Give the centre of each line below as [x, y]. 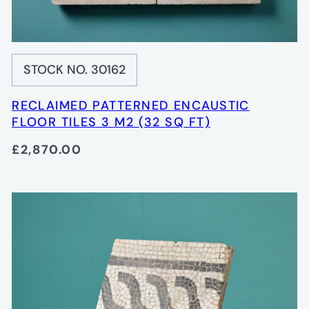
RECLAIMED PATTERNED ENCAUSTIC [131, 105]
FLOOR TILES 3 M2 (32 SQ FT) [111, 122]
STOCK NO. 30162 [75, 69]
